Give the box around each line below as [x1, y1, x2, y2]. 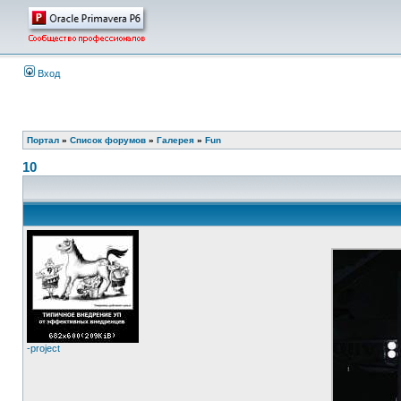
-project [27, 343, 60, 354]
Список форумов [70, 135, 146, 145]
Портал [27, 135, 59, 145]
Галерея [157, 135, 194, 145]
